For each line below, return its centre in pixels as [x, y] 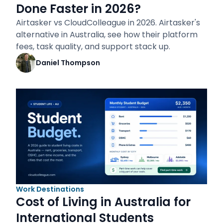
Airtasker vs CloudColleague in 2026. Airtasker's [108, 23]
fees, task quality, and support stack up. [93, 47]
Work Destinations [50, 189]
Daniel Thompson [68, 63]
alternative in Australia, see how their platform [107, 35]
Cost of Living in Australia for [103, 202]
